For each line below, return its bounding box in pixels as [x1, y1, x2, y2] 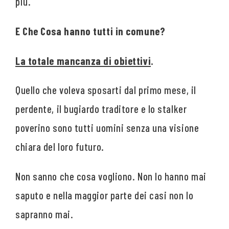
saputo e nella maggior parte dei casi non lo [15, 188, 194, 201]
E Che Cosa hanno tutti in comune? [15, 25, 166, 38]
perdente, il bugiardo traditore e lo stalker [15, 102, 187, 116]
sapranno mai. [15, 207, 74, 220]
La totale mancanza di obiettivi [15, 54, 151, 67]
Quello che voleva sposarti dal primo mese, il [15, 83, 196, 97]
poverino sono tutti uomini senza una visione [15, 121, 199, 134]
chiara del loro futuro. [15, 140, 104, 153]
